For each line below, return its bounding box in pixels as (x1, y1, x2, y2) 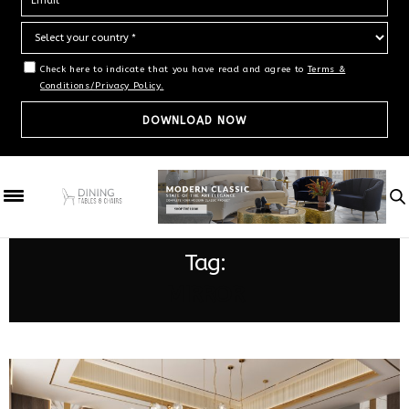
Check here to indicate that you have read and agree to (40, 64, 308, 76)
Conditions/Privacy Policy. (40, 80, 164, 92)
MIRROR (165, 280, 244, 309)
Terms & (307, 64, 346, 76)
